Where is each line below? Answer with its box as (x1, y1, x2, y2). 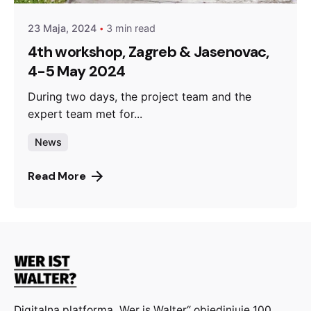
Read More (28, 169, 86, 184)
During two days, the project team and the (28, 90, 251, 104)
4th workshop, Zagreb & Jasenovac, (28, 42, 269, 62)
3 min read (106, 22, 155, 34)
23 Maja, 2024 (28, 22, 96, 34)
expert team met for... (28, 107, 142, 121)
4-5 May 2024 (28, 62, 126, 82)
